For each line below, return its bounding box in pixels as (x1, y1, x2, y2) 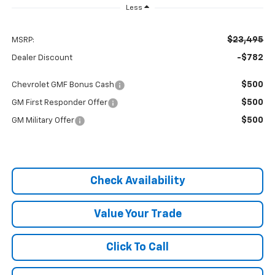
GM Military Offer (11, 117, 74, 125)
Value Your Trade (93, 209, 182, 220)
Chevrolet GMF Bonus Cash (11, 81, 114, 90)
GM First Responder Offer (11, 99, 107, 107)
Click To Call (106, 242, 169, 254)
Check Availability (90, 176, 185, 187)
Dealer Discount (11, 54, 72, 63)
